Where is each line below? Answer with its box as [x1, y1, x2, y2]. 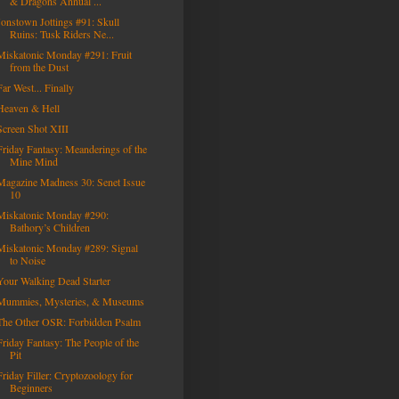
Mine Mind [9, 154, 58, 168]
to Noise [9, 253, 45, 267]
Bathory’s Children [9, 220, 90, 234]
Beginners [9, 380, 53, 395]
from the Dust [9, 60, 69, 74]
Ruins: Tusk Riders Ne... [9, 27, 114, 41]
